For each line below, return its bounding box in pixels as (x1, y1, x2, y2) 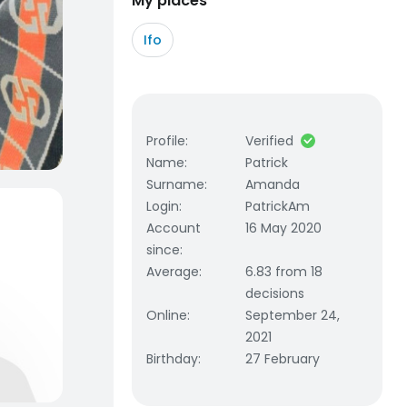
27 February (245, 350, 321, 368)
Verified (245, 132, 294, 150)
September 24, (245, 306, 341, 324)
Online (146, 306, 187, 324)
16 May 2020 (245, 219, 323, 237)
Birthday (146, 350, 198, 368)
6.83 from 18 (245, 263, 323, 281)
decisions (245, 284, 305, 303)
